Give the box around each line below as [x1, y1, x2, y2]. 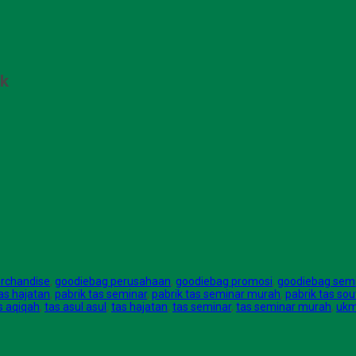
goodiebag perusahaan [55, 275, 171, 288]
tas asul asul [44, 300, 106, 314]
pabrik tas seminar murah [152, 288, 281, 301]
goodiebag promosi [176, 275, 273, 288]
